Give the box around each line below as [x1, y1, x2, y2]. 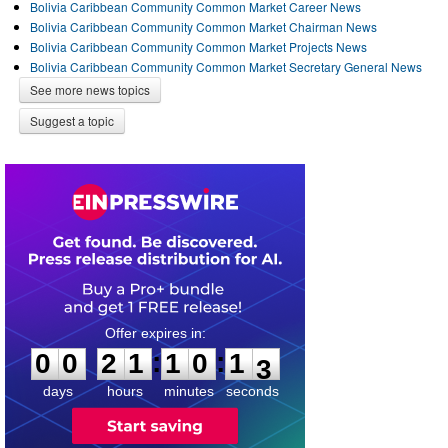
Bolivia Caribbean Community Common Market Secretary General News [30, 57, 422, 75]
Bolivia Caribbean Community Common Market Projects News [30, 37, 367, 55]
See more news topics [30, 80, 150, 98]
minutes [163, 382, 214, 399]
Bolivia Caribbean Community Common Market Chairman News [30, 17, 377, 35]
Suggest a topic [30, 111, 114, 129]
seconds [226, 382, 279, 399]
